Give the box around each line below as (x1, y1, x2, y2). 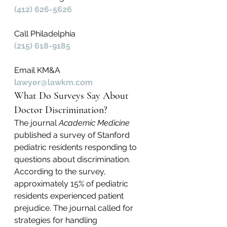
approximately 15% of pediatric (14, 179, 130, 188)
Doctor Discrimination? (14, 104, 107, 116)
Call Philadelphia (14, 29, 75, 39)
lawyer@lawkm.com (14, 78, 93, 87)
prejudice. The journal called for (14, 203, 135, 213)
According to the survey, (14, 167, 108, 176)
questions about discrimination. (14, 155, 132, 164)
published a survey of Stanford (14, 130, 132, 140)
